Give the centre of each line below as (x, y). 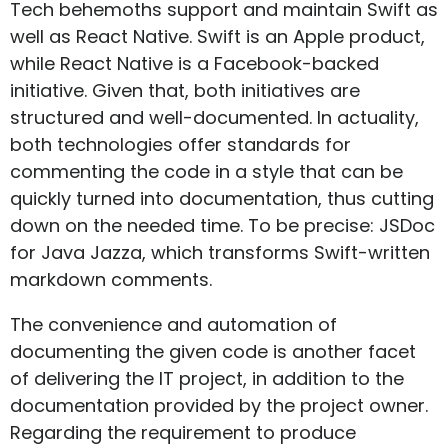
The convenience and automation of (173, 325)
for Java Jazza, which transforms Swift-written (220, 253)
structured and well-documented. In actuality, (214, 118)
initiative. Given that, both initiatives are (185, 91)
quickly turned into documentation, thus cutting (222, 199)
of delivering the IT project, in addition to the (207, 379)
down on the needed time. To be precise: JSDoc (222, 226)
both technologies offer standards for (180, 145)
